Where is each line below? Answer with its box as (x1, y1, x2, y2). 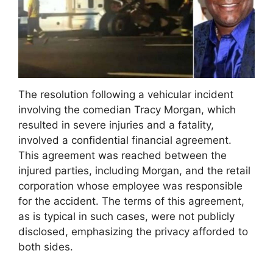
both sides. (18, 240, 73, 253)
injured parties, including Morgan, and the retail (18, 164, 250, 177)
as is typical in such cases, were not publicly (18, 210, 235, 222)
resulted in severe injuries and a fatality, (18, 118, 214, 131)
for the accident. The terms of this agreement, (18, 194, 244, 207)
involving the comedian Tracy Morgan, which (18, 103, 236, 116)
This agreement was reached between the (18, 149, 227, 161)
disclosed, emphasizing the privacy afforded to (18, 225, 248, 238)
